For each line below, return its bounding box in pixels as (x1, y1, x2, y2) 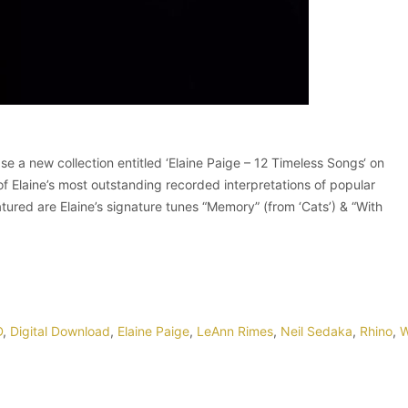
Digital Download (10, 323, 110, 340)
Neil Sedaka (280, 323, 352, 340)
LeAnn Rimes (197, 323, 273, 340)
